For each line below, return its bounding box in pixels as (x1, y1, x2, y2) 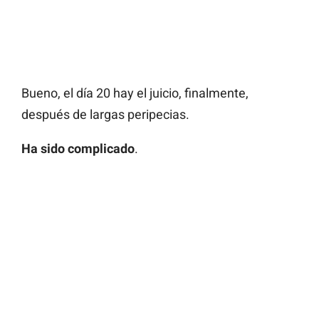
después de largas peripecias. (21, 107, 189, 122)
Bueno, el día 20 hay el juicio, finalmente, (21, 85, 249, 101)
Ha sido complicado (21, 141, 135, 157)
